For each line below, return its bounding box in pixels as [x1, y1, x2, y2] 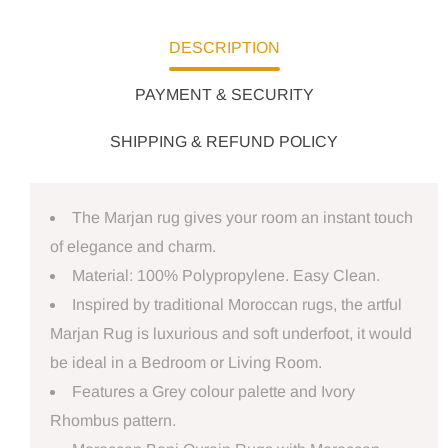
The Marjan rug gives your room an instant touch [72, 208, 413, 226]
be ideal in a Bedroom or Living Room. [50, 353, 322, 371]
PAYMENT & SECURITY [134, 85, 314, 103]
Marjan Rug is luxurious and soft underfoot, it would [50, 324, 412, 342]
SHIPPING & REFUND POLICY [110, 132, 338, 150]
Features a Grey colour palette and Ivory [72, 382, 355, 400]
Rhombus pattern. [50, 411, 176, 429]
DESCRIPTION [168, 38, 280, 56]
